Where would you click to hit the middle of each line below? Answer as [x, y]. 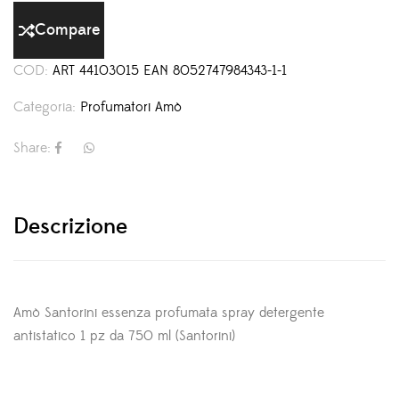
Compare [67, 30]
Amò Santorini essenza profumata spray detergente [169, 313]
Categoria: [47, 107]
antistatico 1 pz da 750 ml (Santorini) [124, 336]
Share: [32, 148]
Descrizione [70, 227]
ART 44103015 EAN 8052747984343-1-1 [170, 71]
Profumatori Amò [131, 107]
